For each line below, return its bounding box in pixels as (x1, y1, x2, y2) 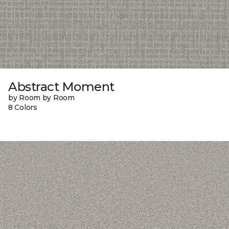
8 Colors (8, 102, 37, 112)
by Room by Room (8, 93, 75, 102)
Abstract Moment (8, 79, 114, 94)
